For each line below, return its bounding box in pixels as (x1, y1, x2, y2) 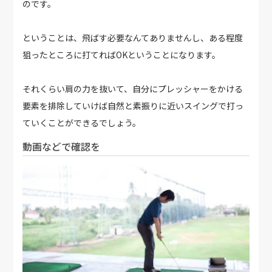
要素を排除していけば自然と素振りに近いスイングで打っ (22, 99, 244, 112)
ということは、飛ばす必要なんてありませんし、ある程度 (22, 31, 243, 44)
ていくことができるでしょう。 (22, 116, 141, 129)
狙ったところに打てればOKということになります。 (22, 48, 221, 61)
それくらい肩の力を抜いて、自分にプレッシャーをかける (22, 82, 243, 95)
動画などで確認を (22, 138, 101, 154)
